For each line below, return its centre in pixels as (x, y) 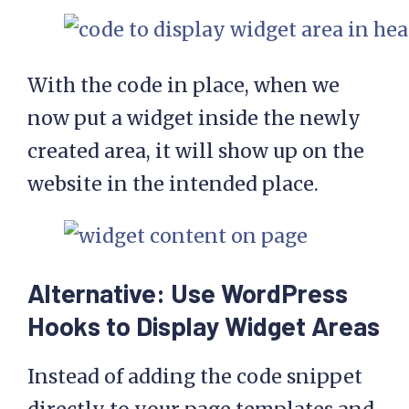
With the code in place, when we (184, 86)
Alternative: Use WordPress (188, 292)
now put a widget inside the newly (194, 119)
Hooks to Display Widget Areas (204, 325)
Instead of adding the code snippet (195, 376)
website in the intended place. (173, 184)
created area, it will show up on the (196, 152)
